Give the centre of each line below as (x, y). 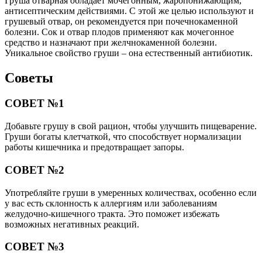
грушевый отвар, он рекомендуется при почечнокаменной (121, 21)
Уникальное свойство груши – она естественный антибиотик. (129, 53)
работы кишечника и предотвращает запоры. (94, 147)
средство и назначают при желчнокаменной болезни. (111, 42)
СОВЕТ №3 (35, 247)
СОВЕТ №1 (35, 104)
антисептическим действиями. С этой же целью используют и (129, 11)
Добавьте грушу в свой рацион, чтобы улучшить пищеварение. (131, 126)
